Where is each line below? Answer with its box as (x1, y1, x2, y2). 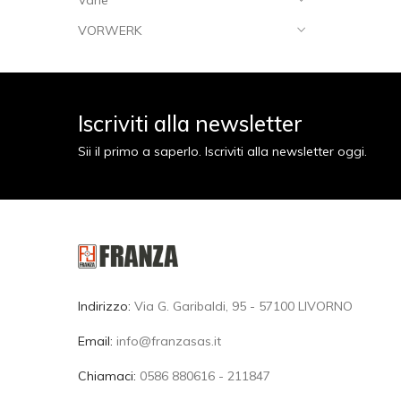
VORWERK (78, 22, 141, 38)
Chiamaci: (78, 368, 136, 384)
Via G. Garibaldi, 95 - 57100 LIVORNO (131, 298, 353, 314)
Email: (78, 333, 113, 349)
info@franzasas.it (116, 333, 221, 349)
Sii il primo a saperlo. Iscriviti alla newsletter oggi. (78, 143, 367, 159)
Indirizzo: (78, 298, 131, 314)
